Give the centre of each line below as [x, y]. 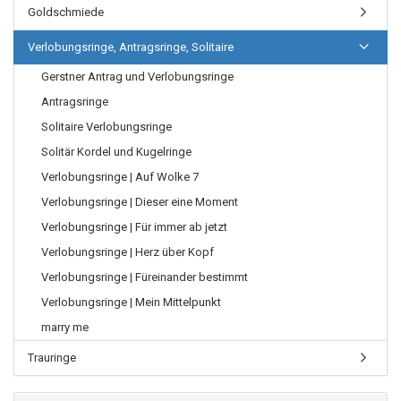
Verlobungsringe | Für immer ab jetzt [134, 227]
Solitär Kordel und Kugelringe [116, 152]
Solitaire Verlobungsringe [107, 127]
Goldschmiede [66, 12]
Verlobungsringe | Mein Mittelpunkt [131, 302]
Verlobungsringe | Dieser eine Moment [140, 202]
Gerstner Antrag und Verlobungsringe [137, 77]
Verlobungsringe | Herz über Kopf [128, 252]
